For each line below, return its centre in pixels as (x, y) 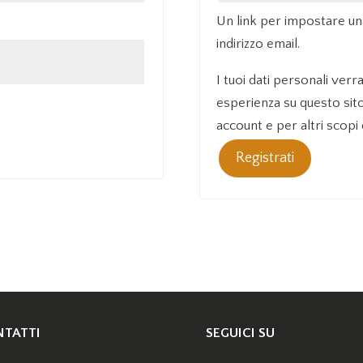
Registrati (265, 158)
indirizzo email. (258, 44)
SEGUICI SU (240, 333)
